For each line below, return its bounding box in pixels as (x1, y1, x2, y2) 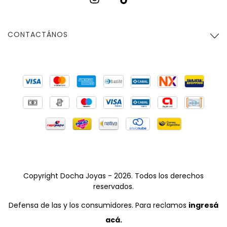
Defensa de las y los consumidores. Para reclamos (9, 200, 186, 211)
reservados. (93, 181, 134, 192)
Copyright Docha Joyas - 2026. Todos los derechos (23, 171, 204, 181)
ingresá (188, 200, 218, 211)
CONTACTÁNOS (8, 29, 68, 40)
